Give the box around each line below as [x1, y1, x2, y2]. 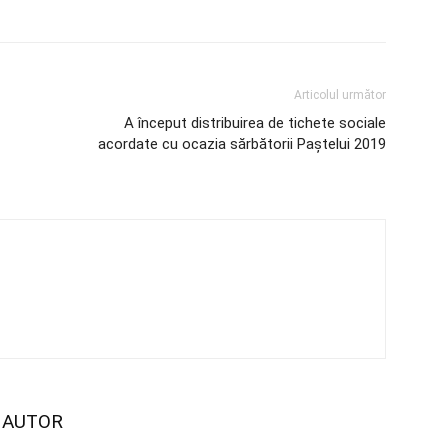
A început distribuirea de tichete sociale [124, 114, 386, 132]
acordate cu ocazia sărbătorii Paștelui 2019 [98, 135, 386, 153]
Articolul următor [294, 88, 386, 102]
